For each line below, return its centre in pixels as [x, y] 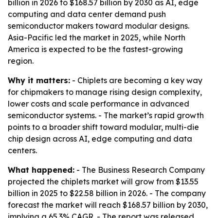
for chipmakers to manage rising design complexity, [105, 92]
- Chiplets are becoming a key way [136, 80]
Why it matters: [39, 80]
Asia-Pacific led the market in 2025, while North [97, 37]
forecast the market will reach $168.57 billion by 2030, [108, 205]
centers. [22, 150]
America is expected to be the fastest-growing [95, 49]
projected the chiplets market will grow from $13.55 [103, 182]
